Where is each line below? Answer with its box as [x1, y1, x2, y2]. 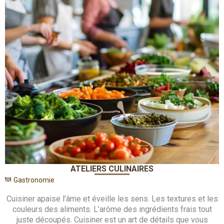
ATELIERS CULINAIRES [70, 164, 153, 174]
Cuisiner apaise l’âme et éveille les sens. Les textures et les [6, 194, 218, 204]
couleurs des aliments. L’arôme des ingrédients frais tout [12, 204, 212, 214]
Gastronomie [13, 176, 54, 184]
